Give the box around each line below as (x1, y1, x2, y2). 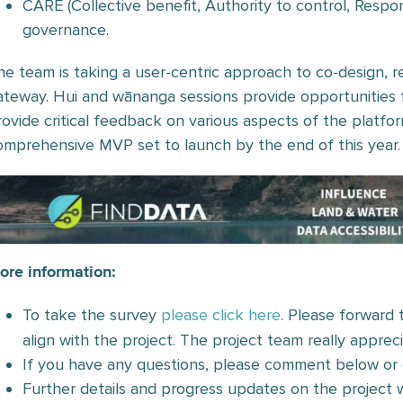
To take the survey (22, 304, 157, 325)
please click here (161, 304, 281, 325)
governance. (22, 20, 109, 40)
